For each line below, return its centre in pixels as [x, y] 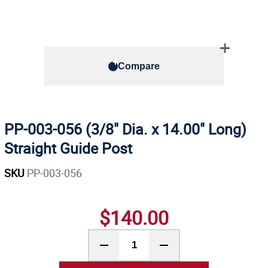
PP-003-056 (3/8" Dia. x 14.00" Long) [125, 129]
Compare [139, 66]
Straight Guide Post [68, 148]
